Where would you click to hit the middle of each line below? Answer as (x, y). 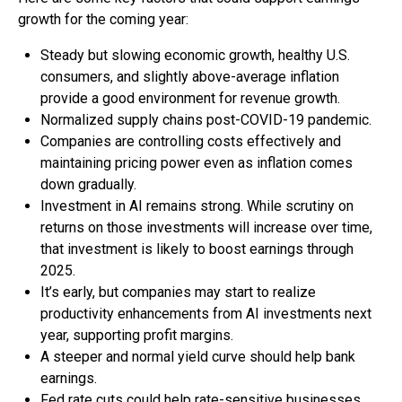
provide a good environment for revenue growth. (190, 98)
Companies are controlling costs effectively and (191, 141)
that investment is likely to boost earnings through (197, 249)
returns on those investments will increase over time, (206, 227)
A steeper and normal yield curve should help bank (198, 356)
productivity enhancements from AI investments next (206, 313)
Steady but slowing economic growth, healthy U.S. (195, 55)
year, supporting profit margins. (137, 335)
